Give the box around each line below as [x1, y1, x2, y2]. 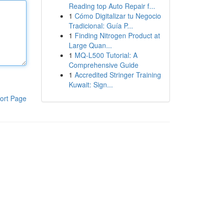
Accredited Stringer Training [74, 70, 161, 80]
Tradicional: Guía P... [68, 21, 133, 30]
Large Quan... [68, 40, 112, 50]
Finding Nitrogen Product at [74, 30, 160, 40]
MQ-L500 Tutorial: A [74, 50, 137, 60]
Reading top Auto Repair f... [68, 1, 155, 11]
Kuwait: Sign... [68, 80, 113, 89]
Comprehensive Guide [68, 60, 138, 70]
